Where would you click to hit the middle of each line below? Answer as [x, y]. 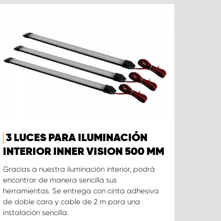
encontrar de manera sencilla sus [60, 180]
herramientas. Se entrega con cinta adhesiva [81, 191]
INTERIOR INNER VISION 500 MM [84, 152]
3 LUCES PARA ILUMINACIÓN [77, 138]
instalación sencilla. [36, 213]
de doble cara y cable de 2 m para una [72, 202]
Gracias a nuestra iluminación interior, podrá [79, 169]
